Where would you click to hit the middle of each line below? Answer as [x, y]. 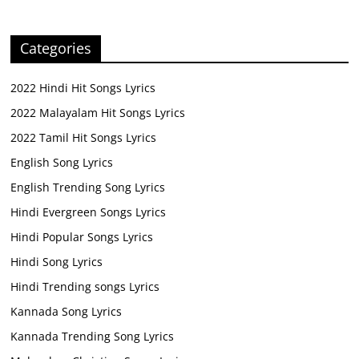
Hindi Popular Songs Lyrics [82, 237]
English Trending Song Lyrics [88, 188]
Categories [56, 48]
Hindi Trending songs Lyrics [85, 287]
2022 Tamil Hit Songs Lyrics [84, 138]
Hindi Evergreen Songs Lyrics [89, 212]
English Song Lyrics [62, 163]
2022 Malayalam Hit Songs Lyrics [98, 113]
